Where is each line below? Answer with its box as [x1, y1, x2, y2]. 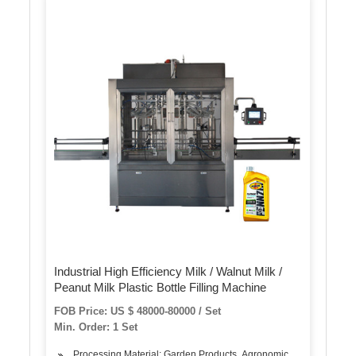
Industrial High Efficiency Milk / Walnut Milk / [54, 265, 283, 279]
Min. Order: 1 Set [54, 321, 138, 334]
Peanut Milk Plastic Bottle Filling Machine [54, 281, 267, 295]
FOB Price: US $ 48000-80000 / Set [54, 305, 222, 318]
